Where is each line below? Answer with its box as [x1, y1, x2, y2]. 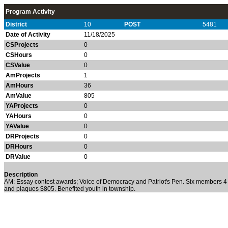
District [6, 21, 27, 28]
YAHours [6, 112, 32, 120]
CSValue [6, 62, 30, 69]
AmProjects [6, 72, 40, 79]
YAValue [6, 123, 29, 130]
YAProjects [6, 102, 38, 109]
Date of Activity [6, 31, 50, 38]
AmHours [6, 82, 34, 89]
